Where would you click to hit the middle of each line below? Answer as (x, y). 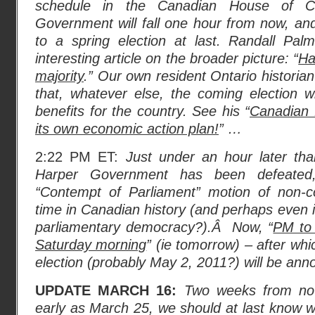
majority (59, 76)
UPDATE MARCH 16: (106, 290)
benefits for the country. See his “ (142, 111)
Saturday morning (91, 245)
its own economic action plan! (127, 129)
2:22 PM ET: (81, 157)
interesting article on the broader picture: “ (167, 58)
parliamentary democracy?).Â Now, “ (154, 227)
